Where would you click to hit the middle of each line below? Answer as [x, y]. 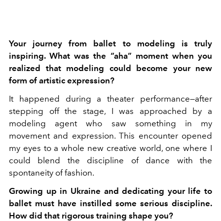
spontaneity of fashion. [52, 173]
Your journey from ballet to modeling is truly [110, 44]
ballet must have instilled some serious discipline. [110, 203]
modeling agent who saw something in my [110, 124]
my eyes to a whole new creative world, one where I [110, 148]
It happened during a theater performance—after [110, 99]
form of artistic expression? [62, 81]
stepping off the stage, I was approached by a [110, 111]
